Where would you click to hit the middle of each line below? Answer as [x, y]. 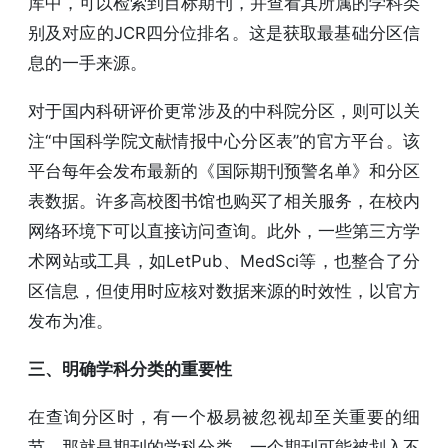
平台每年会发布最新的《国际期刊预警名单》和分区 [224, 170]
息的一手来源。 [87, 62]
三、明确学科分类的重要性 [130, 368]
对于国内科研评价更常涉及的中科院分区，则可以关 [224, 110]
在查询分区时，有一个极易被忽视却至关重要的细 [224, 416]
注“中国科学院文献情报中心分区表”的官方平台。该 [224, 140]
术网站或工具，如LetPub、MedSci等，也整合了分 [224, 260]
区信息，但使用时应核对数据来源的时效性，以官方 [224, 290]
